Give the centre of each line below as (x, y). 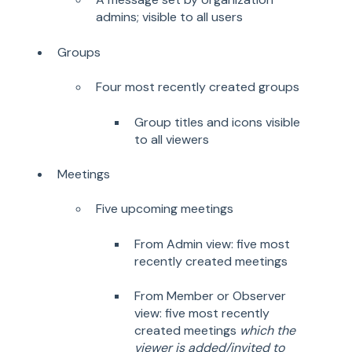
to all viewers (172, 139)
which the (268, 331)
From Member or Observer (210, 296)
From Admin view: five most (212, 244)
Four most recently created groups (198, 87)
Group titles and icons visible (217, 122)
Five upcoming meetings (165, 209)
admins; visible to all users (169, 17)
